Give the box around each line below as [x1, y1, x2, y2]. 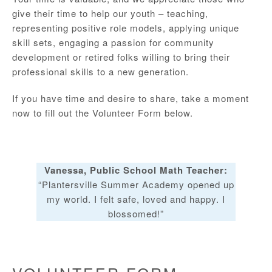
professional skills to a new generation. [12, 65, 189, 78]
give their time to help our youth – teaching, [12, 7, 208, 19]
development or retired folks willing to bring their [12, 50, 230, 63]
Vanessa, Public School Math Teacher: [44, 163, 228, 177]
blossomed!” [108, 207, 164, 220]
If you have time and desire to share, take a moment [12, 92, 249, 104]
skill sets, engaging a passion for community [12, 36, 214, 49]
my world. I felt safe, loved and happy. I [47, 192, 225, 205]
